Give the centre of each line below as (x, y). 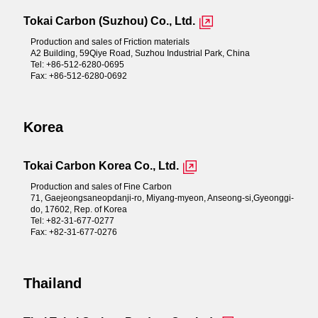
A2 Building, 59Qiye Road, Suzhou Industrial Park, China (140, 53)
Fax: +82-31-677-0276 (73, 232)
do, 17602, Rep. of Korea (78, 209)
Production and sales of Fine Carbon (101, 186)
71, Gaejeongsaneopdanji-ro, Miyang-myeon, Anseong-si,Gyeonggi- (162, 198)
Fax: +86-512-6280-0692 (78, 76)
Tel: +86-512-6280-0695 (77, 64)
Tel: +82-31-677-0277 (72, 220)
